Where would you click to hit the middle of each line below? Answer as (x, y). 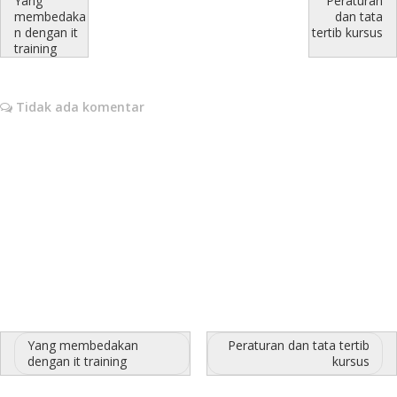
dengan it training (77, 362)
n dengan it (46, 33)
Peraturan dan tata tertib (299, 346)
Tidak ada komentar (78, 107)
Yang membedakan (83, 346)
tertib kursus (347, 33)
